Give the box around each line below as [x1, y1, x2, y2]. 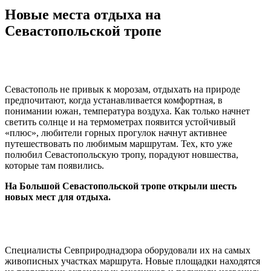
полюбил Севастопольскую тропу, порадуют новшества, [5, 149, 238, 160]
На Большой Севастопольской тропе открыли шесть [5, 180, 237, 191]
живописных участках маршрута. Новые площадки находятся [5, 255, 260, 266]
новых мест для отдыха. [5, 191, 111, 202]
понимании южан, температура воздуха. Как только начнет [5, 105, 250, 116]
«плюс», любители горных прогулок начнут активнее [5, 127, 227, 138]
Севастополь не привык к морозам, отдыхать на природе [5, 83, 240, 94]
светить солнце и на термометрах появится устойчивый [5, 116, 236, 127]
